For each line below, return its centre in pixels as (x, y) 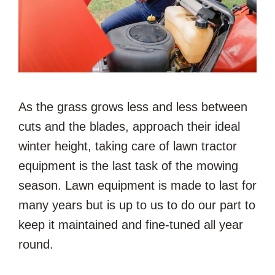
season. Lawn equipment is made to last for (137, 185)
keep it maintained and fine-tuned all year (131, 224)
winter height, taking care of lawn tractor (128, 146)
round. (38, 244)
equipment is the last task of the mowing (128, 165)
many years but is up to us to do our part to (137, 205)
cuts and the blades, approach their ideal (129, 126)
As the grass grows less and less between (133, 107)
